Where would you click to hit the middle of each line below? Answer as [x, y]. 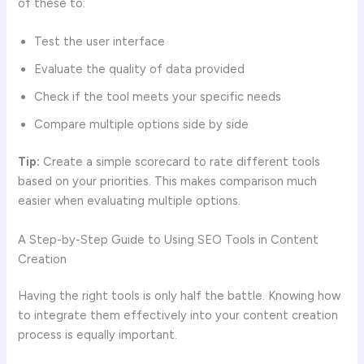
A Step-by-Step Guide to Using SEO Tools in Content [169, 239]
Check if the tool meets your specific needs [158, 97]
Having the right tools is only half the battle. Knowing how [180, 296]
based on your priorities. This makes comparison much [168, 182]
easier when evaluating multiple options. [130, 201]
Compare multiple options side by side [142, 125]
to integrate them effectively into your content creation [178, 316]
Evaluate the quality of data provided [140, 69]
